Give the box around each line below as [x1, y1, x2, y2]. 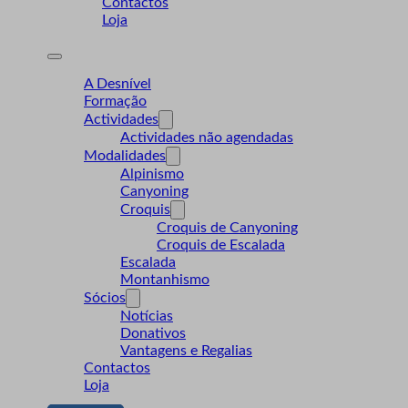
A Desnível [84, 76, 151, 91]
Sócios [84, 291, 126, 305]
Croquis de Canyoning [157, 220, 298, 235]
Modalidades [84, 148, 166, 163]
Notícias [120, 309, 173, 323]
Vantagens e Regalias [120, 343, 252, 358]
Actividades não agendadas [120, 130, 293, 145]
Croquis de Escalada [157, 238, 285, 252]
